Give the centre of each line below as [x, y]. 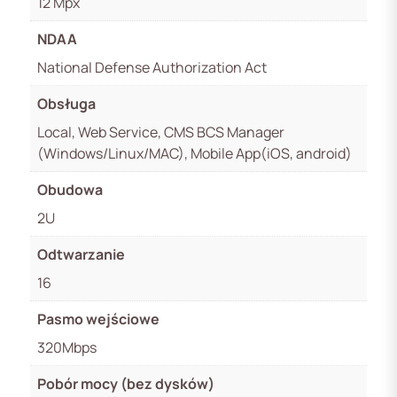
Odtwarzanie [81, 254]
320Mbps [67, 347]
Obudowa [70, 189]
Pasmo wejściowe [98, 319]
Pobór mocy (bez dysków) [126, 383]
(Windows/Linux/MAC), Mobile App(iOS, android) [195, 153]
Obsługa [66, 103]
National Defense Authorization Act [152, 67]
